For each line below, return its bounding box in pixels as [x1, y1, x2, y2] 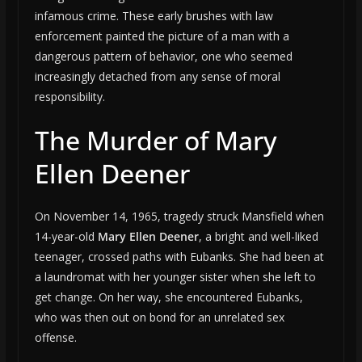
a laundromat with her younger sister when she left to [34, 269, 316, 285]
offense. [34, 330, 77, 346]
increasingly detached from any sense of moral [34, 69, 280, 85]
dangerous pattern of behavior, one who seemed [34, 48, 293, 65]
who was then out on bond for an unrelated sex [34, 309, 284, 326]
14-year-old [34, 229, 98, 245]
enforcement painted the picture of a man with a [34, 28, 289, 44]
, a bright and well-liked [198, 229, 318, 245]
